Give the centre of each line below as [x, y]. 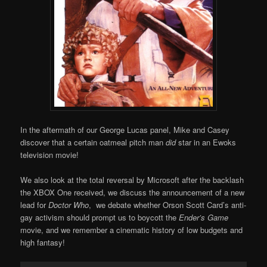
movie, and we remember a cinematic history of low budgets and [132, 230]
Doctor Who [69, 205]
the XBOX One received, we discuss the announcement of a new [133, 193]
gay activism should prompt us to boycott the [100, 218]
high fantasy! [43, 243]
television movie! [50, 155]
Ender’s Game [204, 218]
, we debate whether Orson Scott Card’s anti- [168, 205]
